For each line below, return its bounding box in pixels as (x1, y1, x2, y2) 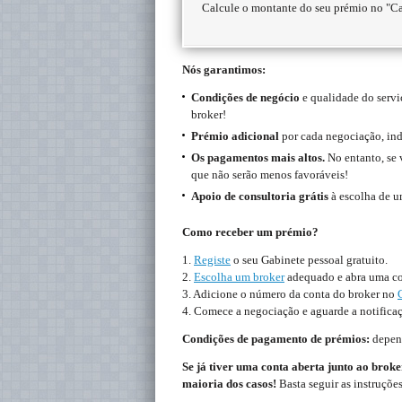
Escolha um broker (194, 270, 284, 284)
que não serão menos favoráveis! (191, 168, 348, 181)
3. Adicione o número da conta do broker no (182, 287, 398, 301)
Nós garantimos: (182, 63, 266, 76)
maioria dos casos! (182, 377, 276, 390)
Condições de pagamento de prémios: (182, 332, 370, 345)
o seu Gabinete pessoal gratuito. (231, 253, 388, 267)
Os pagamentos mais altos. (191, 151, 325, 164)
